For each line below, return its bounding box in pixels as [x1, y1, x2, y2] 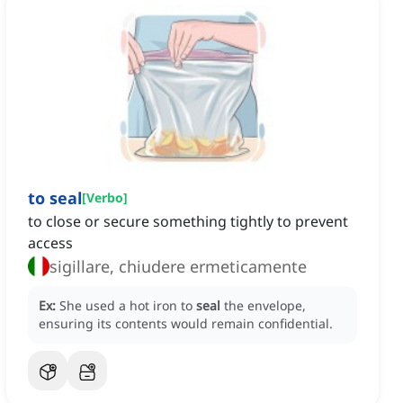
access [28, 233, 73, 254]
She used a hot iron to [59, 297, 196, 315]
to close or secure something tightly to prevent [28, 211, 348, 232]
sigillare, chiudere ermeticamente [49, 255, 307, 278]
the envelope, [224, 297, 306, 315]
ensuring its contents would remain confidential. [39, 315, 333, 333]
